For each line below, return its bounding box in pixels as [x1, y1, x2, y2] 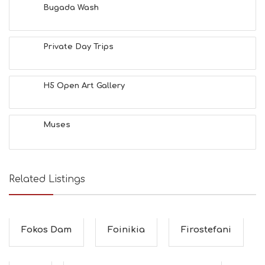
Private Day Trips [43, 43, 114, 51]
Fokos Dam [21, 225, 72, 235]
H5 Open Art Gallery [43, 82, 125, 90]
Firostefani [181, 225, 231, 235]
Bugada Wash [43, 4, 99, 12]
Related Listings [9, 174, 85, 185]
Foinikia [108, 225, 145, 235]
